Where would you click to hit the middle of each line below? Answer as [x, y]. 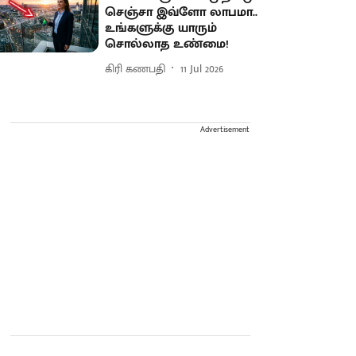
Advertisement [225, 130]
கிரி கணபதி [135, 68]
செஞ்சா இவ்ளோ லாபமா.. [182, 13]
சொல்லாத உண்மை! [167, 44]
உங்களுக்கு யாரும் [161, 29]
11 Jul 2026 [202, 68]
